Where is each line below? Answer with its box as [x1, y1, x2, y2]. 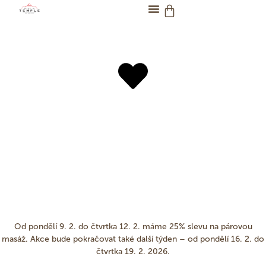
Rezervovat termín [98, 159, 168, 169]
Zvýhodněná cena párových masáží [66, 131, 199, 141]
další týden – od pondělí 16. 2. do [137, 234, 264, 244]
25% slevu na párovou [169, 221, 252, 232]
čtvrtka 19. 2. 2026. [96, 246, 170, 256]
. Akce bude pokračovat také [26, 234, 137, 244]
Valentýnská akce [63, 101, 203, 123]
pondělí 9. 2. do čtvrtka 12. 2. [28, 221, 140, 232]
